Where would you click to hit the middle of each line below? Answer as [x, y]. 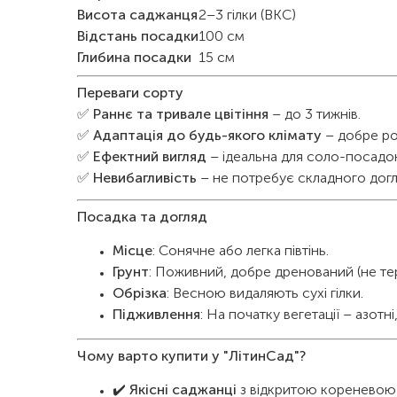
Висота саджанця [137, 16]
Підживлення [156, 315]
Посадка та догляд [142, 218]
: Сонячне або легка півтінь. [241, 252]
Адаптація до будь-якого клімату [207, 136]
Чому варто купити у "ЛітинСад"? [191, 357]
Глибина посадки [134, 58]
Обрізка [140, 294]
